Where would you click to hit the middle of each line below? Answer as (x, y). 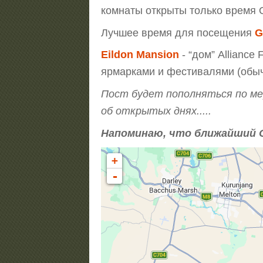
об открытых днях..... (156, 111)
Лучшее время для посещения (178, 33)
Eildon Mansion (140, 55)
